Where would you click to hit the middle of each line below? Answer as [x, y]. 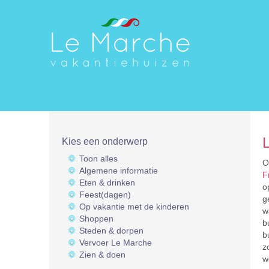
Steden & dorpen [111, 231]
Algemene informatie [119, 171]
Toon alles [98, 159]
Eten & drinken [107, 183]
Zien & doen [102, 255]
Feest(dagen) [105, 195]
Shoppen [96, 219]
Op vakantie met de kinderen [134, 207]
